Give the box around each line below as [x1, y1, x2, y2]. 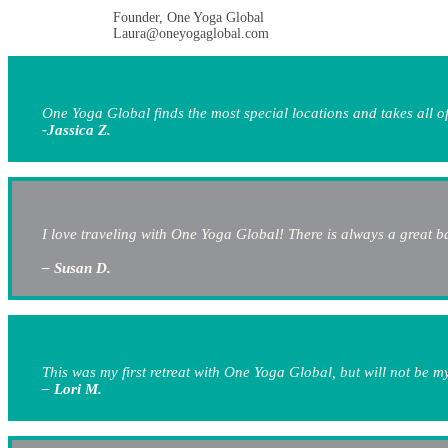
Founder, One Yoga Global [113, 10, 264, 26]
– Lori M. [42, 381, 102, 398]
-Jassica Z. [42, 122, 111, 139]
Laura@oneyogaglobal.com [113, 26, 269, 42]
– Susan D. [42, 260, 111, 277]
